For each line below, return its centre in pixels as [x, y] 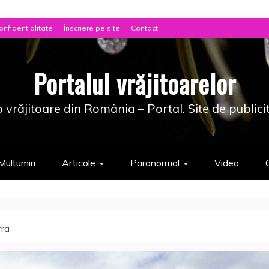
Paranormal [155, 163]
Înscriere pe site [92, 28]
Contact [144, 28]
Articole [79, 163]
